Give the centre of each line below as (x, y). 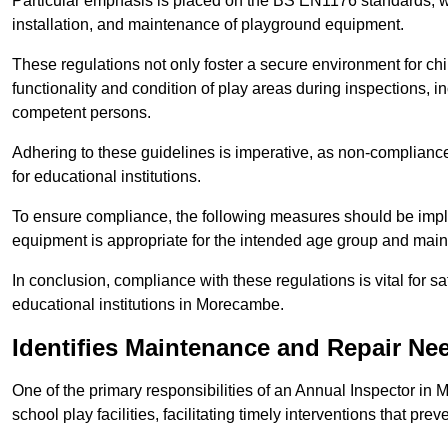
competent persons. (81, 113)
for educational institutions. (108, 177)
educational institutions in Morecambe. (148, 305)
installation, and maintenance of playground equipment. (210, 25)
